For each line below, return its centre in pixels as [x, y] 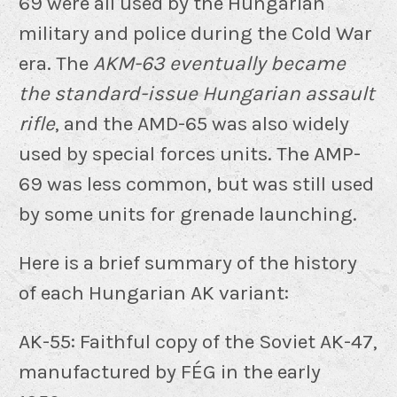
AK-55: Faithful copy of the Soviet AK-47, [198, 341]
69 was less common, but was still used [196, 183]
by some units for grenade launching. [188, 214]
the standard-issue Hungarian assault [197, 93]
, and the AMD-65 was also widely [202, 123]
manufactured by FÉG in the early [170, 371]
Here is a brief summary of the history [188, 262]
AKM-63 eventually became [219, 63]
